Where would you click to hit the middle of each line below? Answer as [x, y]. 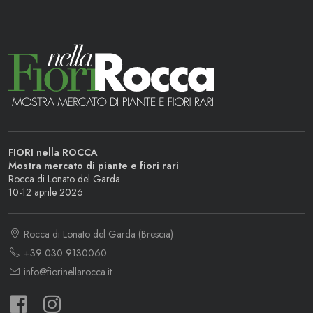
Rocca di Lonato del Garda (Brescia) [97, 234]
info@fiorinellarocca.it [66, 272]
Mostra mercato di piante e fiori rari [94, 166]
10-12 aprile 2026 [46, 192]
